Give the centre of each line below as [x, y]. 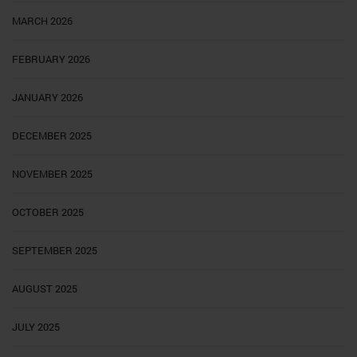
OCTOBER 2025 [48, 212]
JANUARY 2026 [47, 98]
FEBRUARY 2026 [51, 59]
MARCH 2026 [42, 21]
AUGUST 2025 [45, 289]
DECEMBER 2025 [52, 136]
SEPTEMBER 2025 [55, 251]
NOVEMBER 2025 [52, 174]
